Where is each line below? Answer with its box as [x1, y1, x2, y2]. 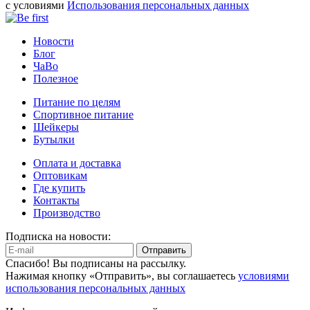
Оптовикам [33, 169, 87, 181]
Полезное [33, 72, 78, 84]
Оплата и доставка [33, 156, 121, 169]
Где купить [33, 181, 85, 194]
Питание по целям [33, 95, 120, 108]
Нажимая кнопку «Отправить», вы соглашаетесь [6, 269, 238, 282]
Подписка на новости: [6, 230, 111, 242]
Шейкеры [33, 120, 79, 133]
